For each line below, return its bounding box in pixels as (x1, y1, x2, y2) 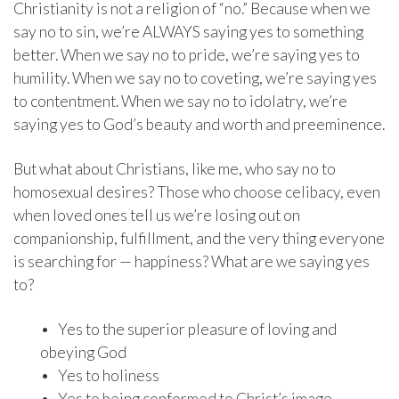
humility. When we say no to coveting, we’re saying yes (13, 69, 377, 88)
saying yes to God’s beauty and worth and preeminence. (13, 115, 385, 134)
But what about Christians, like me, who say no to (13, 159, 336, 179)
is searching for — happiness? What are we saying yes (13, 252, 370, 272)
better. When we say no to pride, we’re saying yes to (13, 45, 360, 65)
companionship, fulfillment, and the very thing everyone (13, 229, 385, 248)
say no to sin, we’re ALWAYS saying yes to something (13, 22, 363, 42)
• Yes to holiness (40, 366, 159, 386)
